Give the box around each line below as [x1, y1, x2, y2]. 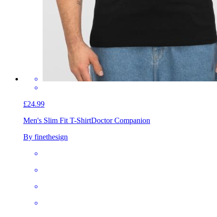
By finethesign [23, 133, 68, 141]
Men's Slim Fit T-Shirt [23, 116, 91, 125]
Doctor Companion [91, 116, 150, 125]
